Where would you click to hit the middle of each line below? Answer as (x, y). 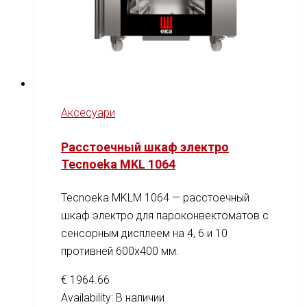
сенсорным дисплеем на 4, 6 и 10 (144, 234)
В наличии (140, 298)
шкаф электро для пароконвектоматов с (165, 216)
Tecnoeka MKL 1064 (118, 164)
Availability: (88, 298)
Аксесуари (88, 113)
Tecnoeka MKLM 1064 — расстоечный (155, 198)
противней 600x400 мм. (120, 251)
